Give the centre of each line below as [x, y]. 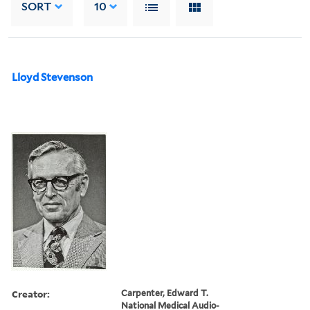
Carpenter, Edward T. [165, 293]
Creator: [31, 293]
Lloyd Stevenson [52, 77]
